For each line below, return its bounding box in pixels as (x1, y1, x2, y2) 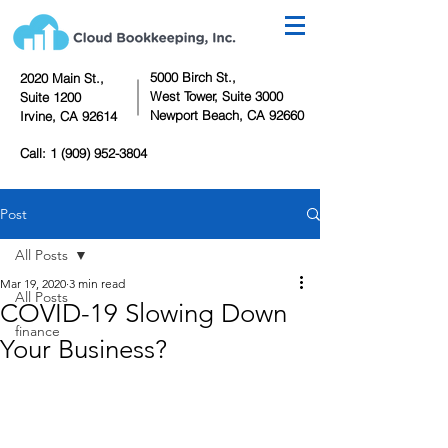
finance (15, 322, 60, 340)
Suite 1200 (20, 89, 81, 105)
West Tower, (150, 88, 222, 104)
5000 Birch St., (150, 69, 236, 85)
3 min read (69, 276, 125, 291)
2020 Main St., (20, 70, 104, 86)
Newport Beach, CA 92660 (150, 107, 304, 123)
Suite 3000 (222, 88, 283, 104)
